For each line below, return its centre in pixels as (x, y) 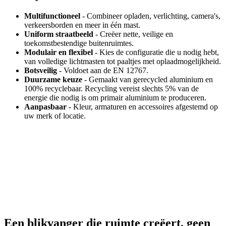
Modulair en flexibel (59, 52)
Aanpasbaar (45, 107)
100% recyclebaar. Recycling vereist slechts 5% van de (111, 89)
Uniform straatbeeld (59, 34)
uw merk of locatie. (55, 116)
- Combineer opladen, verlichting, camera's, (150, 16)
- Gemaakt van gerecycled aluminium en (148, 80)
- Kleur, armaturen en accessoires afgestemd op (142, 107)
